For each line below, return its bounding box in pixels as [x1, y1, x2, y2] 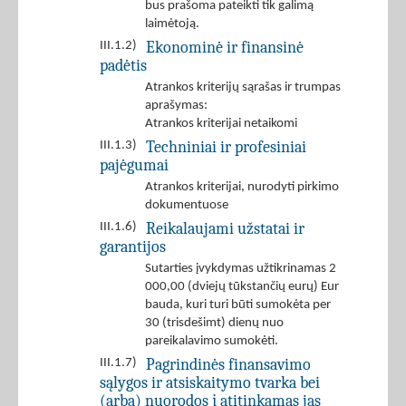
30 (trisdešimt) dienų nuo [145, 316, 284, 331]
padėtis [100, 56, 147, 75]
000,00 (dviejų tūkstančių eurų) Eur [145, 280, 339, 295]
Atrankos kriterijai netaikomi [145, 117, 297, 131]
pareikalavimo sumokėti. [145, 334, 278, 349]
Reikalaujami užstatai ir [146, 219, 304, 238]
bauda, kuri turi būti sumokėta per [145, 298, 331, 313]
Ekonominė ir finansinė [146, 38, 304, 57]
